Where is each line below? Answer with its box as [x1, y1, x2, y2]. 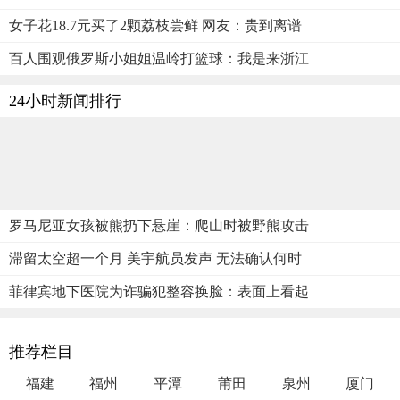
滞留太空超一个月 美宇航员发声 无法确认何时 [9, 251, 302, 266]
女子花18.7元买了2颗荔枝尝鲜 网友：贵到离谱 [9, 18, 302, 33]
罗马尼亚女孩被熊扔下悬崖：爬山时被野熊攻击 [9, 218, 309, 233]
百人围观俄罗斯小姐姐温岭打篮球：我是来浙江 [9, 51, 309, 66]
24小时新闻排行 [9, 92, 121, 110]
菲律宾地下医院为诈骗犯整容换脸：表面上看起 [9, 284, 309, 299]
